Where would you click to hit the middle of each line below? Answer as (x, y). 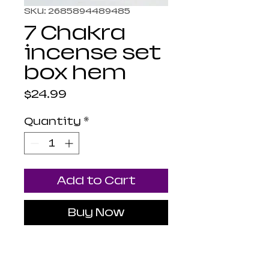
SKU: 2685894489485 (77, 11)
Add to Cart (96, 181)
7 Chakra (75, 33)
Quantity (53, 122)
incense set (93, 53)
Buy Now (96, 213)
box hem (75, 73)
